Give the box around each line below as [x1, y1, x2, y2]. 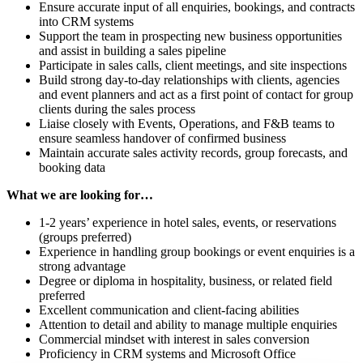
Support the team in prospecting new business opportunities [39, 29, 342, 44]
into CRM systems [39, 15, 134, 29]
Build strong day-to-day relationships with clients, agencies [39, 73, 340, 88]
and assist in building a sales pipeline [39, 44, 226, 58]
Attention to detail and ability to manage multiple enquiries [39, 318, 337, 332]
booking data [39, 160, 105, 175]
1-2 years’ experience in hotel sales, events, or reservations [39, 216, 336, 230]
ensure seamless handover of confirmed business [39, 131, 286, 146]
